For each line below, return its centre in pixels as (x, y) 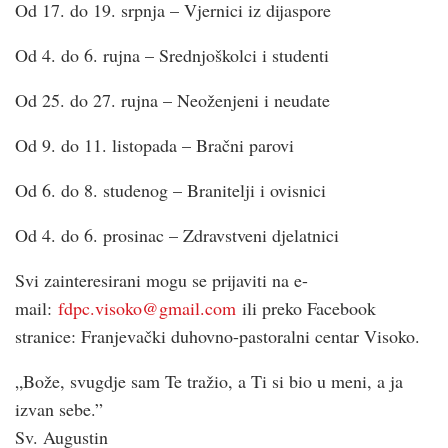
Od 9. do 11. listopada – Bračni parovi (154, 144)
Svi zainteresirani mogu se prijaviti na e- (161, 279)
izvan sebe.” (59, 408)
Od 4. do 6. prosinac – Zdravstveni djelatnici (177, 234)
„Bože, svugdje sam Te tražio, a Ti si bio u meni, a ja (209, 380)
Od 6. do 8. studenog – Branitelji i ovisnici (170, 189)
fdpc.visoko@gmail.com (147, 307)
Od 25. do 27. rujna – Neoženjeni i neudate (172, 99)
